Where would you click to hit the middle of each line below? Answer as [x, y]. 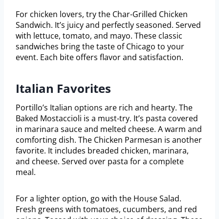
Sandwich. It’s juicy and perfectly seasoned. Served [108, 25]
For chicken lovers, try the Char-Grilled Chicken [102, 14]
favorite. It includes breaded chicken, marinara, [102, 151]
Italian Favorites [63, 88]
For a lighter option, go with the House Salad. [99, 199]
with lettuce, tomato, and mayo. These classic [99, 36]
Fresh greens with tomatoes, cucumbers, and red [106, 209]
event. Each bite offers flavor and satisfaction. [99, 57]
